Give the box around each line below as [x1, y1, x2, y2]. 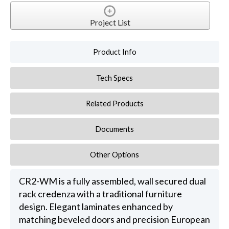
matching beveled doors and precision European [18, 213, 210, 225]
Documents [95, 124, 134, 133]
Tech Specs [96, 73, 133, 82]
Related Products [85, 99, 144, 108]
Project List [89, 17, 130, 28]
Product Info [93, 48, 136, 57]
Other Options [90, 150, 140, 159]
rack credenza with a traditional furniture [18, 188, 182, 199]
